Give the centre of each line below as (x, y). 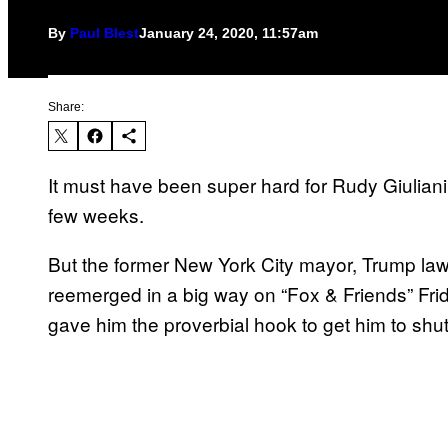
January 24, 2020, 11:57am (228, 33)
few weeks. (96, 215)
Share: (66, 107)
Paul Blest (104, 33)
